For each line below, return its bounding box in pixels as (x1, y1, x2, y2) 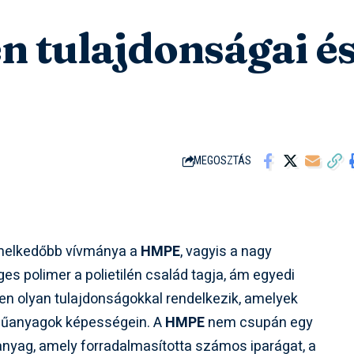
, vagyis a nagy (180, 241, 273, 263)
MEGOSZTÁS (194, 154, 252, 168)
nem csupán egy (205, 312, 314, 334)
